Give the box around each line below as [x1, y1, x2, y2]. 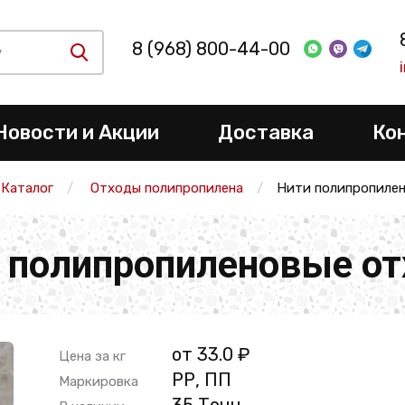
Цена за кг [58, 348, 126, 364]
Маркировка [58, 373, 138, 390]
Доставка [217, 120, 314, 145]
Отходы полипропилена [89, 180, 243, 196]
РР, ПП [171, 369, 231, 391]
